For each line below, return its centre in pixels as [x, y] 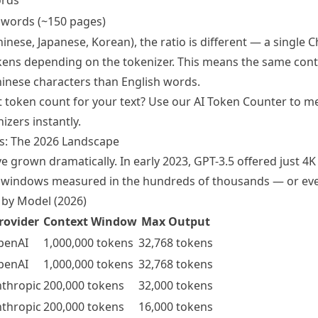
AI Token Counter [240, 102]
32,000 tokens [176, 285]
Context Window [90, 221]
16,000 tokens [176, 307]
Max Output [176, 221]
